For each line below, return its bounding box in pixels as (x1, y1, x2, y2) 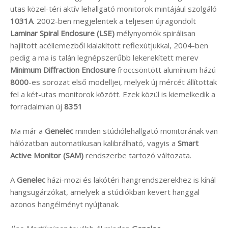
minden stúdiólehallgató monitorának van (73, 125, 218, 136)
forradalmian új (10, 101, 64, 111)
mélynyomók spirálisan (115, 27, 195, 38)
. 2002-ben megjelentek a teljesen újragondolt (33, 15, 196, 26)
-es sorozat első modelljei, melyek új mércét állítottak (28, 76, 217, 87)
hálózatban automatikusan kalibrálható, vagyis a (10, 137, 178, 148)
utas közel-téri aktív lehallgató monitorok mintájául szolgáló (10, 3, 217, 14)
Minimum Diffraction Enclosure (10, 64, 116, 75)
